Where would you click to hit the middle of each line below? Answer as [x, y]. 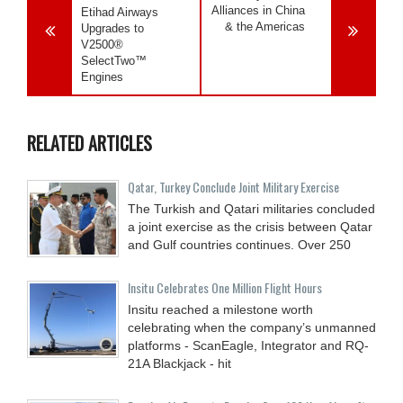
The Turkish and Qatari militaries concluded [251, 208]
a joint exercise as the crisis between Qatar [250, 226]
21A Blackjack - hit [179, 363]
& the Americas [265, 26]
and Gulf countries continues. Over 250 [239, 244]
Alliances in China [259, 10]
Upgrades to [112, 28]
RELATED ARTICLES [90, 143]
